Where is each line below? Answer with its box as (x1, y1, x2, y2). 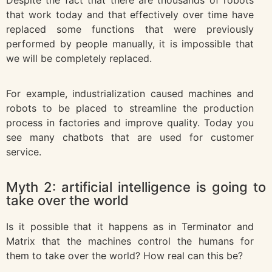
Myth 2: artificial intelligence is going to (6, 178, 266, 195)
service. (6, 146, 41, 158)
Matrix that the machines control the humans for (6, 234, 254, 247)
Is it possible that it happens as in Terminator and (6, 220, 254, 233)
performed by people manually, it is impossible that (6, 37, 254, 50)
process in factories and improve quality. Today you (6, 117, 254, 129)
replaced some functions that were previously (6, 22, 254, 35)
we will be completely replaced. (6, 52, 152, 64)
